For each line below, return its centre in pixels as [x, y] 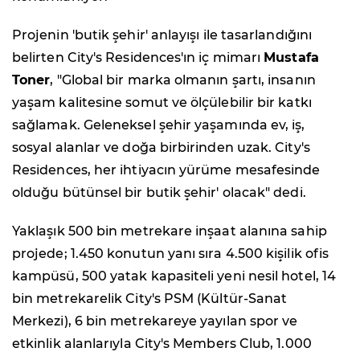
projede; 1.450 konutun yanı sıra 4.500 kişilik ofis [171, 254]
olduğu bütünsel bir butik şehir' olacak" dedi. [159, 193]
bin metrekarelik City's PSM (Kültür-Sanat [150, 299]
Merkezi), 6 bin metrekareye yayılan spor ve [155, 321]
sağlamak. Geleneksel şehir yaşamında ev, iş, [159, 125]
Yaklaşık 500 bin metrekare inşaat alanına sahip [170, 231]
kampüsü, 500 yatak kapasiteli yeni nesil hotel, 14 [174, 276]
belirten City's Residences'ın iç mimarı [138, 58]
